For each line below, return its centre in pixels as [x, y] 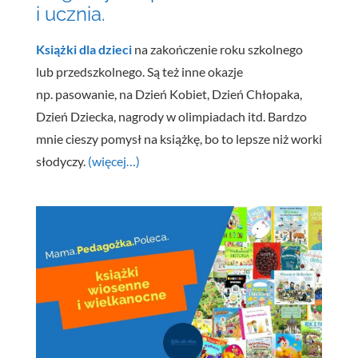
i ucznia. [70, 14]
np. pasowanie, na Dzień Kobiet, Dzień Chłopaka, [169, 93]
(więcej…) [113, 161]
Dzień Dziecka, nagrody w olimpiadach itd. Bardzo [171, 116]
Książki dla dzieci [85, 49]
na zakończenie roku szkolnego [218, 49]
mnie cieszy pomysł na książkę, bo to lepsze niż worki [179, 138]
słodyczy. [62, 161]
